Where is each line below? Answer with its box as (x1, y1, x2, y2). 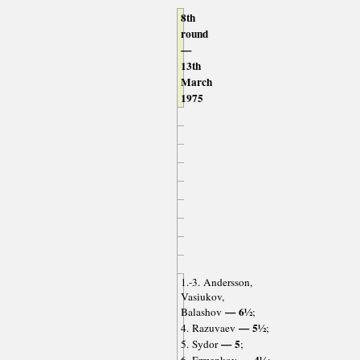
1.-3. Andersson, (180, 275, 252, 290)
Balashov (180, 305, 222, 320)
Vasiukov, (180, 289, 224, 305)
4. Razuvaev (180, 321, 235, 336)
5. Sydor (180, 337, 218, 352)
